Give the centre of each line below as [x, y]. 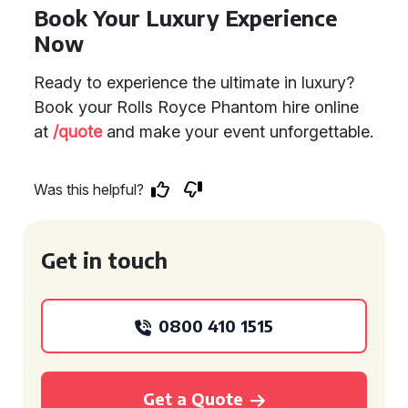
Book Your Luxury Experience [185, 18]
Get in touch [104, 260]
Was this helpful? [89, 189]
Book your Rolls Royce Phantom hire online [196, 107]
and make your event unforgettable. [238, 132]
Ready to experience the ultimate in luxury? [194, 82]
